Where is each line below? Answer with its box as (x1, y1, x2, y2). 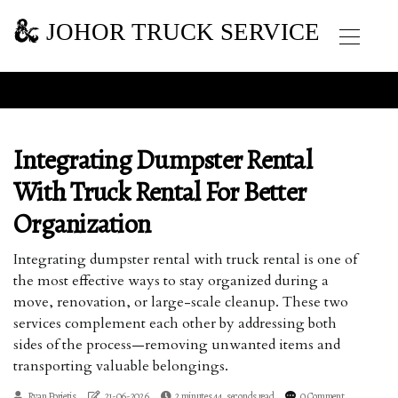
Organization (13, 206, 150, 242)
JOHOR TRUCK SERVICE (40, 19, 320, 43)
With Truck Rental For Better (13, 174, 306, 210)
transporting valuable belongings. (13, 356, 228, 376)
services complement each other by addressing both (13, 314, 337, 333)
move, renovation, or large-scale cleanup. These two (13, 292, 348, 312)
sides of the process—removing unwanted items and (13, 335, 340, 354)
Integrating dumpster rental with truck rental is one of (13, 250, 357, 269)
